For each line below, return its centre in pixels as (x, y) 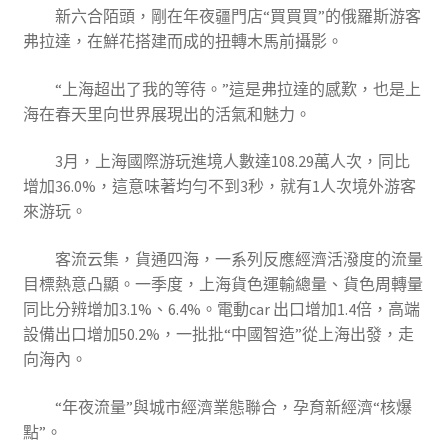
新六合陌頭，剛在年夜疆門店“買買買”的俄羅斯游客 (237, 16)
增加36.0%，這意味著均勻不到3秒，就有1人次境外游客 (219, 186)
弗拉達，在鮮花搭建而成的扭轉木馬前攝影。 (182, 41)
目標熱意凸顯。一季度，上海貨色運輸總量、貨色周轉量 (222, 284)
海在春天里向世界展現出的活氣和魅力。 (166, 113)
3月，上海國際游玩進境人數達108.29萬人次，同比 (232, 161)
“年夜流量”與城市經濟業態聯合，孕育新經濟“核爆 (233, 406)
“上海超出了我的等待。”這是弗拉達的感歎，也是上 (237, 88)
